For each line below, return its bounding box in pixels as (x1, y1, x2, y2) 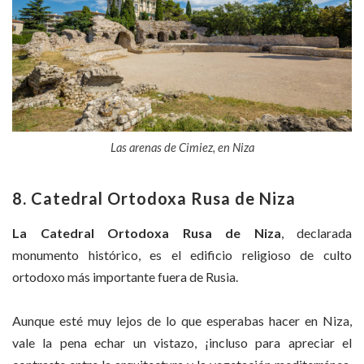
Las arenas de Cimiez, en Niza (110, 139, 254, 154)
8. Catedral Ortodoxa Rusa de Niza (12, 188, 296, 208)
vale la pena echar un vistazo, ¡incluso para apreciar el (12, 335, 352, 351)
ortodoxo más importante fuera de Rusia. (12, 268, 238, 284)
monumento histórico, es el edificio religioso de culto (12, 246, 352, 262)
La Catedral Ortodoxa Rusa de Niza (12, 224, 281, 240)
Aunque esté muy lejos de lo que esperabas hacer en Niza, (12, 313, 352, 329)
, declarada (280, 224, 352, 240)
